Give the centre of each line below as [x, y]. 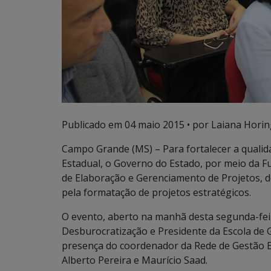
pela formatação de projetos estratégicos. [156, 192]
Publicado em [93, 125]
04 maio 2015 [155, 125]
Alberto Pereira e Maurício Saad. [135, 260]
